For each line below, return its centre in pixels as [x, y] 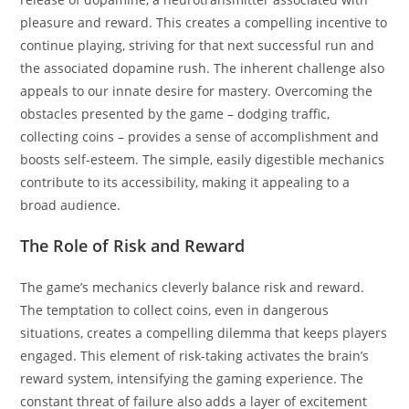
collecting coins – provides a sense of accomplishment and [200, 136]
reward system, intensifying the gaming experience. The [192, 378]
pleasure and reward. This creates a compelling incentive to [204, 22]
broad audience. [71, 204]
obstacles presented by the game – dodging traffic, [175, 113]
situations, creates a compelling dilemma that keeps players [204, 332]
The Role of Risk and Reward [133, 245]
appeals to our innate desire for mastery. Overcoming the [197, 90]
